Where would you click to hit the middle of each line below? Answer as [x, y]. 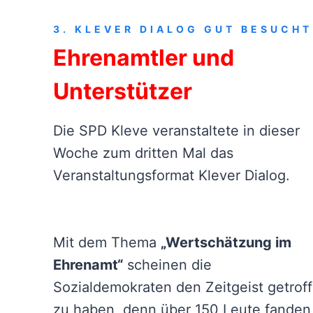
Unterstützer [123, 92]
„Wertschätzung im [226, 243]
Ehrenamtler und [144, 58]
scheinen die [167, 265]
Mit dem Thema [107, 243]
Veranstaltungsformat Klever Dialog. [172, 176]
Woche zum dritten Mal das [143, 153]
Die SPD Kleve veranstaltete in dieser [176, 131]
